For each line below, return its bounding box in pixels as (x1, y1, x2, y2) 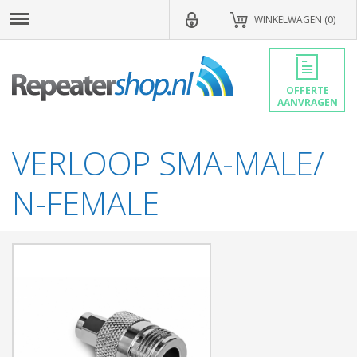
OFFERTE (285, 84, 329, 97)
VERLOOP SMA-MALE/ (12, 141, 324, 185)
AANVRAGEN (277, 96, 338, 109)
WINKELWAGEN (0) (254, 13, 335, 26)
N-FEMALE (12, 181, 159, 225)
